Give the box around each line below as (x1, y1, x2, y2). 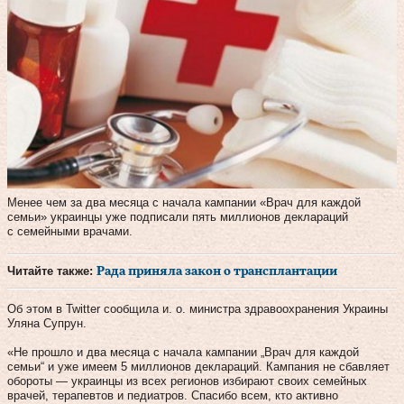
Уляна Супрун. (7, 316, 87, 330)
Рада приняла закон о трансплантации (96, 264, 337, 278)
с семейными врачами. (7, 224, 133, 238)
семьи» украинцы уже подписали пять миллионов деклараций (7, 209, 348, 224)
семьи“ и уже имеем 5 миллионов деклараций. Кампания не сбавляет (7, 359, 390, 373)
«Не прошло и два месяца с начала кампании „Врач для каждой (7, 344, 359, 359)
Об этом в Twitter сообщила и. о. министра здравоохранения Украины (7, 301, 388, 316)
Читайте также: (7, 263, 96, 278)
